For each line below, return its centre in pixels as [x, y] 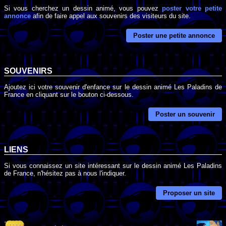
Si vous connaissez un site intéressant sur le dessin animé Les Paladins [113, 165]
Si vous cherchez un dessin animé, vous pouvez [83, 8]
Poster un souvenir [185, 114]
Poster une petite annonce [174, 36]
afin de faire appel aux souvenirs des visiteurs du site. [111, 16]
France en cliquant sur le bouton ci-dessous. [69, 94]
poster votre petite [192, 8]
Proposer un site [189, 193]
